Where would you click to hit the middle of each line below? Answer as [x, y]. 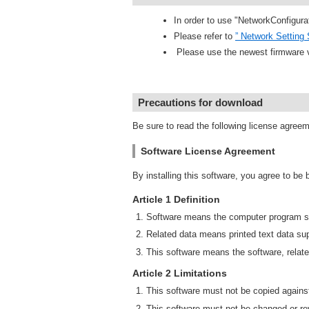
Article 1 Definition [176, 199]
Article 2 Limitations [180, 273]
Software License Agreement [208, 151]
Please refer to [205, 36]
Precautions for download [200, 102]
